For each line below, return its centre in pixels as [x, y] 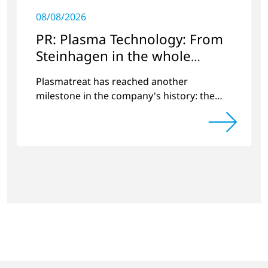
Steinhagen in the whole [113, 56]
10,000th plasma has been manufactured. [130, 110]
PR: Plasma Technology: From [130, 39]
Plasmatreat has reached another [112, 81]
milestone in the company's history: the [125, 95]
